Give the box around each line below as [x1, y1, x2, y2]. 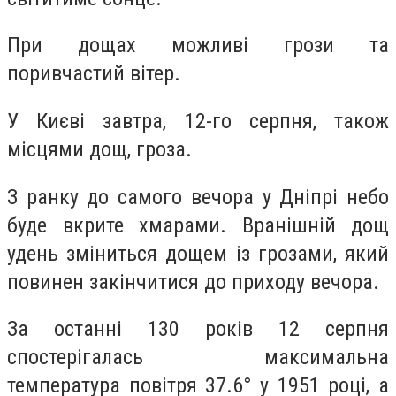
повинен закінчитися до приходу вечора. [7, 269, 379, 294]
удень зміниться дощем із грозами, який [7, 240, 389, 266]
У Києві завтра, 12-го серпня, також [7, 108, 389, 133]
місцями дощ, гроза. [7, 136, 197, 162]
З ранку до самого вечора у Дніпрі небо [7, 184, 389, 209]
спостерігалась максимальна [7, 345, 389, 370]
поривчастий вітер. [7, 61, 180, 87]
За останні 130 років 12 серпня [7, 316, 389, 342]
